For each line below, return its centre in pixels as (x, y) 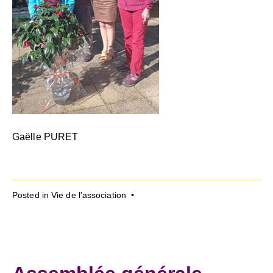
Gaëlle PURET (45, 136)
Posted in (32, 196)
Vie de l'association (89, 196)
